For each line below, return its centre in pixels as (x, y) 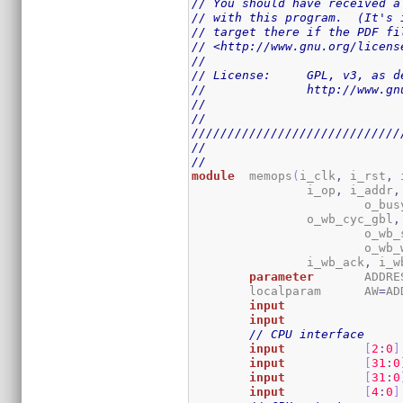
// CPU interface (307, 334)
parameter (282, 276)
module (214, 175)
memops (271, 175)
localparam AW (372, 291)
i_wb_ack (336, 262)
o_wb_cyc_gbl (350, 219)
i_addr (368, 190)
